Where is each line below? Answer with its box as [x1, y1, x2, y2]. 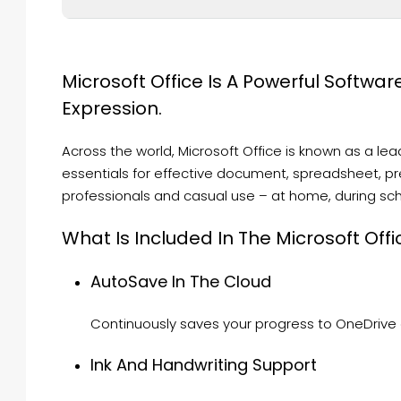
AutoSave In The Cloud [90, 270, 271, 293]
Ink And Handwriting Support [90, 354, 317, 376]
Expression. [62, 96, 162, 121]
